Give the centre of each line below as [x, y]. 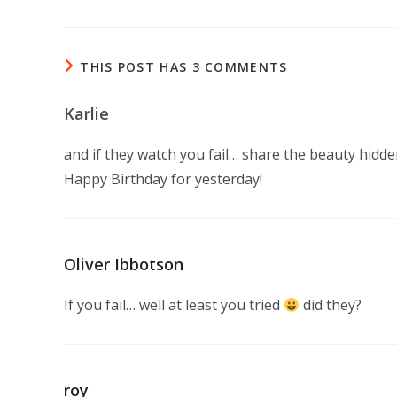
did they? [331, 305]
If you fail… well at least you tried [174, 305]
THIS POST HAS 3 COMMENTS [184, 67]
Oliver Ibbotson [124, 264]
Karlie [86, 113]
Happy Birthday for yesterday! [163, 179]
